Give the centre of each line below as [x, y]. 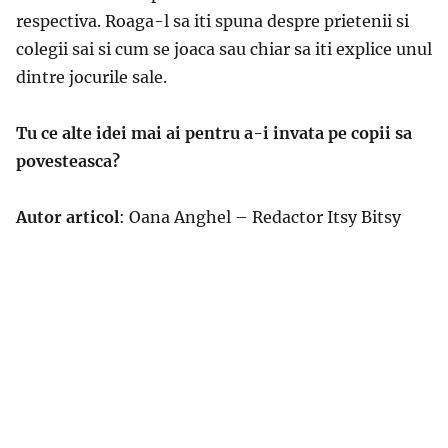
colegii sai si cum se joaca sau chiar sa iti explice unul [224, 48]
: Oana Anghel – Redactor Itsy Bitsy [260, 216]
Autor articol [67, 216]
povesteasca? [68, 160]
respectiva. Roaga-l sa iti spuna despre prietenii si [212, 20]
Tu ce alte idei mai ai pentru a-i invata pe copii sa [214, 132]
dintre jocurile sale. [91, 76]
